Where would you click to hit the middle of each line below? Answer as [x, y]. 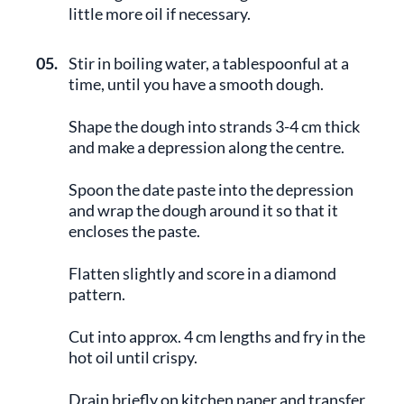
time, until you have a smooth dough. [196, 84]
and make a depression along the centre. [207, 147]
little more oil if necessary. [160, 14]
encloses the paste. [134, 231]
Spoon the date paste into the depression [211, 189]
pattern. [97, 294]
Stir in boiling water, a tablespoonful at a [209, 63]
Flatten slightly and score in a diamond [202, 273]
